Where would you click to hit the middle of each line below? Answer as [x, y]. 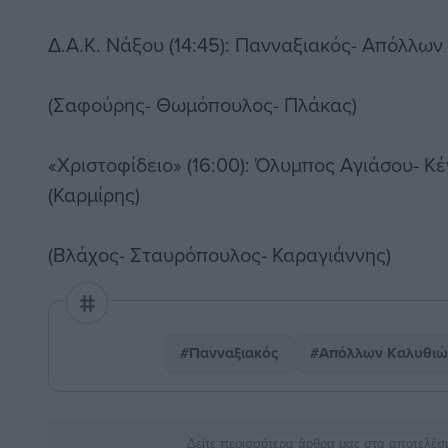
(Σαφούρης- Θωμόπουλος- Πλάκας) [202, 105]
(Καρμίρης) [94, 195]
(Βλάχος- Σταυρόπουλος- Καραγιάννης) [219, 255]
